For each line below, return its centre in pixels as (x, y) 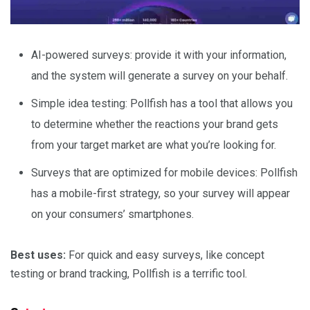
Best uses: (38, 255)
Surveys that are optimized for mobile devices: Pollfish (164, 172)
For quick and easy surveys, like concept (165, 255)
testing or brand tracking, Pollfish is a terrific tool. (129, 273)
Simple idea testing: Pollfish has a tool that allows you (162, 103)
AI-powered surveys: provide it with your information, (159, 55)
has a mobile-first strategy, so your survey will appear (161, 193)
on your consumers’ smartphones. (112, 214)
